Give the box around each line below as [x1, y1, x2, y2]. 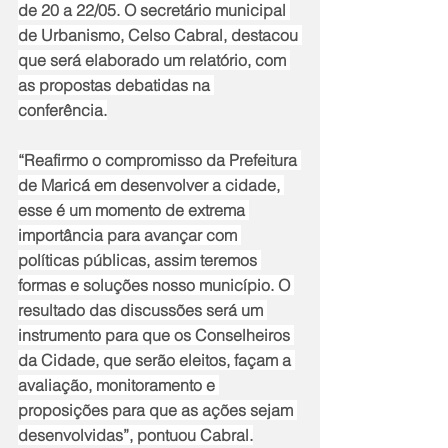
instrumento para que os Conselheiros [18, 325, 294, 346]
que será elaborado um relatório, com [18, 50, 290, 71]
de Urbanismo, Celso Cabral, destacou [18, 25, 302, 46]
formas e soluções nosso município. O [18, 275, 294, 296]
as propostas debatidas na [18, 75, 214, 96]
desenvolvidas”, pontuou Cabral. [18, 425, 253, 446]
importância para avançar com [18, 225, 241, 246]
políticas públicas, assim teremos [18, 250, 261, 271]
